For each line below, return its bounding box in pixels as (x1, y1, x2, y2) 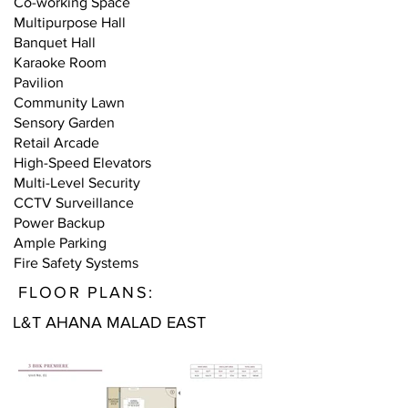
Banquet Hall (14, 35, 96, 50)
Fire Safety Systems (14, 255, 138, 270)
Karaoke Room (14, 55, 107, 70)
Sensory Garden (14, 115, 115, 130)
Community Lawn (14, 95, 125, 110)
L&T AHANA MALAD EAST (13, 313, 206, 331)
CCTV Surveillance (14, 195, 134, 210)
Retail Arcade (14, 135, 99, 150)
